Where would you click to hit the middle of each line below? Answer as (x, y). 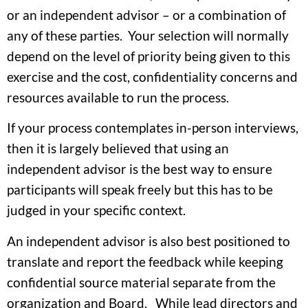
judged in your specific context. (96, 210)
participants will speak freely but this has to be (140, 190)
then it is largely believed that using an (118, 148)
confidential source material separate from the (141, 282)
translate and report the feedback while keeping (145, 261)
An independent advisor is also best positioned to (148, 241)
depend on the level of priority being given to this (148, 56)
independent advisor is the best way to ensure (140, 169)
